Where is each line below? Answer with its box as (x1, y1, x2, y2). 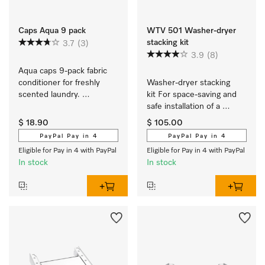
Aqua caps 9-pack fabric (18, 67, 107, 75)
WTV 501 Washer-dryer (147, 27, 236, 35)
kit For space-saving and (147, 91, 237, 99)
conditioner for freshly (18, 79, 100, 87)
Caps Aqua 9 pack (18, 27, 86, 35)
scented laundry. (18, 91, 80, 99)
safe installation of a (147, 102, 220, 111)
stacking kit (147, 38, 189, 47)
